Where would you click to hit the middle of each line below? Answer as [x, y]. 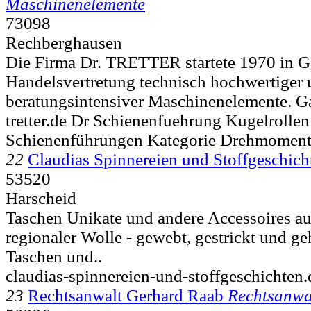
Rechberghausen [64, 42]
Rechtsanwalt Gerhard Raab [126, 295]
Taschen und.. [54, 256]
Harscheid [41, 198]
